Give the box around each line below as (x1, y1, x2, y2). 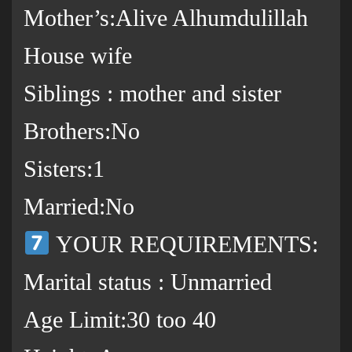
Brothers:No (24, 118, 140, 145)
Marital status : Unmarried (24, 269, 272, 295)
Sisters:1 (24, 156, 104, 182)
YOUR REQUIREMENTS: (50, 231, 319, 258)
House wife (24, 42, 132, 69)
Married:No (24, 193, 134, 220)
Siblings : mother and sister (24, 80, 281, 107)
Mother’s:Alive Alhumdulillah (24, 5, 308, 31)
